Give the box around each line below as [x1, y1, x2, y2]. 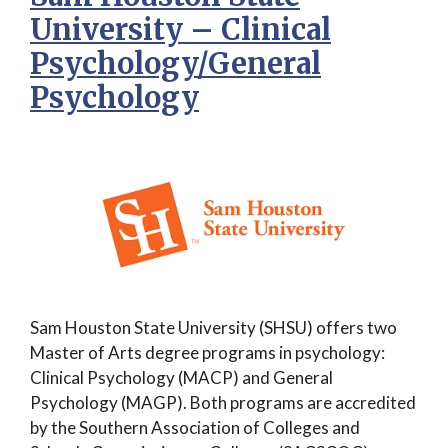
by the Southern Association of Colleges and [30, 416, 360, 438]
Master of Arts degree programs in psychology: [30, 341, 385, 363]
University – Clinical [30, 11, 331, 49]
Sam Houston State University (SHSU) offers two [30, 316, 397, 338]
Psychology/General [30, 45, 321, 83]
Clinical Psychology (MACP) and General [30, 366, 333, 388]
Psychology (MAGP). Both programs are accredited [30, 391, 416, 413]
